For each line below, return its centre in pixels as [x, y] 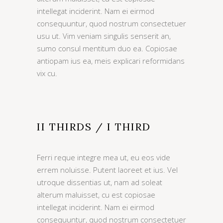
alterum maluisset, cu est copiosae [96, 195]
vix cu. [47, 73]
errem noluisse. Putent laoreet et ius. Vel [107, 170]
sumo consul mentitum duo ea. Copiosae [107, 48]
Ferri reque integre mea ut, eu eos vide [104, 157]
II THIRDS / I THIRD [94, 127]
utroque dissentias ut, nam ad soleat [100, 182]
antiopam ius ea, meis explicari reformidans [111, 61]
